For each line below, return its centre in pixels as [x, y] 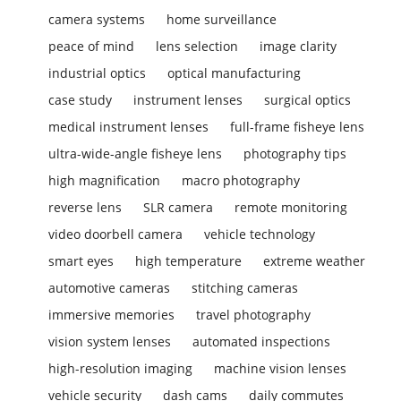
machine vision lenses [281, 368]
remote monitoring [291, 207]
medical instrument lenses [129, 127]
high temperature [189, 261]
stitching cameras [245, 288]
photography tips [295, 154]
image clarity [299, 46]
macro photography [241, 180]
